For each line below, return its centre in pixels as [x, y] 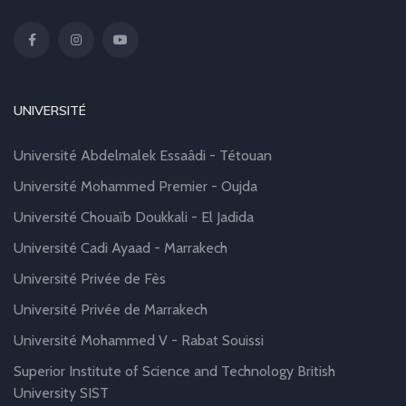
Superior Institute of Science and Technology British [174, 371]
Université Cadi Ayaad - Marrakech [121, 248]
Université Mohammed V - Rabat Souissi [139, 340]
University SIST [61, 393]
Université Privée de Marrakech [111, 309]
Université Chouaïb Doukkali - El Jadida [134, 217]
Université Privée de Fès [90, 279]
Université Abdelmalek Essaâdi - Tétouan [143, 155]
